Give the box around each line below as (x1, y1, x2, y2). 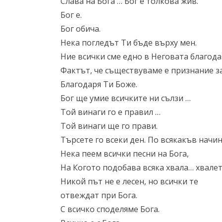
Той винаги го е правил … (60, 107, 161, 117)
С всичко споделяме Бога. (60, 204, 160, 215)
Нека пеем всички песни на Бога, (60, 148, 189, 159)
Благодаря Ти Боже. (60, 79, 137, 90)
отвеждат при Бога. (60, 190, 137, 201)
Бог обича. (60, 23, 101, 34)
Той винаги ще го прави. (60, 120, 158, 131)
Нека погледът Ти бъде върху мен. (60, 37, 197, 48)
